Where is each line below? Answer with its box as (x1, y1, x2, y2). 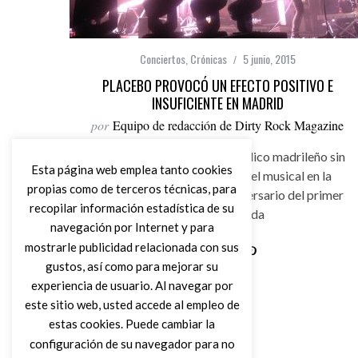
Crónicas (189, 50, 227, 67)
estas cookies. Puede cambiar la (49, 316, 215, 332)
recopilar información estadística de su (30, 201, 234, 216)
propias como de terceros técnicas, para (27, 181, 237, 196)
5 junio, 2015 (242, 50, 296, 67)
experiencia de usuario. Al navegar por (30, 277, 233, 292)
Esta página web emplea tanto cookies (31, 161, 233, 177)
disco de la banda (170, 206, 265, 221)
